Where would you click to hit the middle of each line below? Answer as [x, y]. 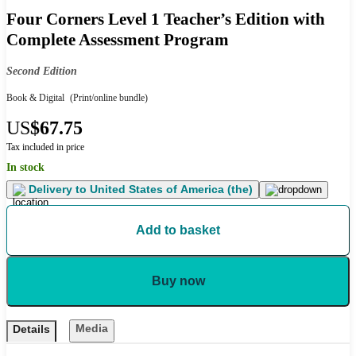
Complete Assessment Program [118, 39]
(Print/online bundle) [108, 98]
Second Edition [42, 72]
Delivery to [58, 190]
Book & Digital [35, 98]
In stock [25, 168]
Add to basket [178, 230]
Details [31, 329]
